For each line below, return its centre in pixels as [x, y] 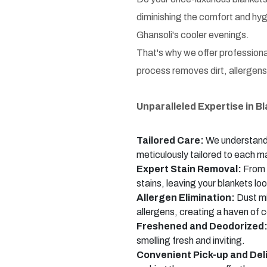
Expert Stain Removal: [189, 169]
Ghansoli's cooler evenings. [193, 35]
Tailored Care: [170, 141]
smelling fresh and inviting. [191, 241]
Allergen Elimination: [186, 198]
